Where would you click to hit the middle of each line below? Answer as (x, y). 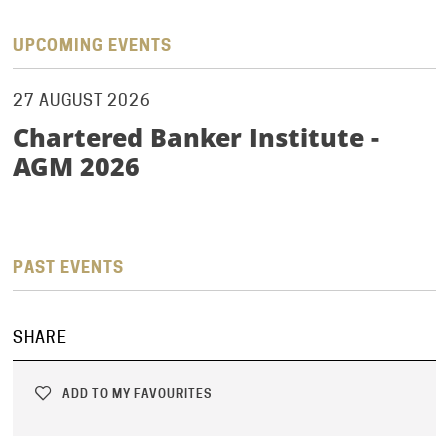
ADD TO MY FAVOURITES (135, 394)
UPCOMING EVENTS (92, 46)
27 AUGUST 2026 (81, 101)
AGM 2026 (76, 166)
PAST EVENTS (68, 268)
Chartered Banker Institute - (195, 137)
